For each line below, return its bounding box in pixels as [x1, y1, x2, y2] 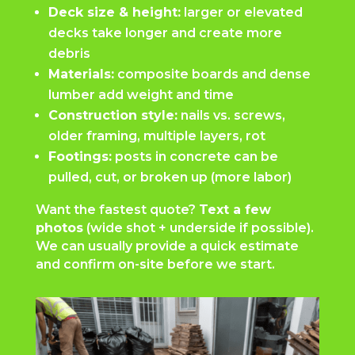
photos [35, 219, 83, 235]
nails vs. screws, [177, 107, 285, 123]
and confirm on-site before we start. [35, 256, 275, 272]
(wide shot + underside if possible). [82, 219, 314, 235]
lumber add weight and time [48, 86, 234, 102]
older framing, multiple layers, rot [48, 128, 265, 143]
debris [48, 45, 90, 61]
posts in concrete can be [111, 148, 278, 164]
